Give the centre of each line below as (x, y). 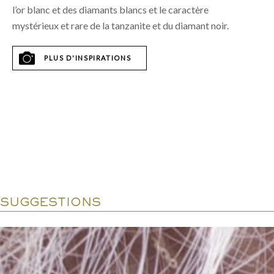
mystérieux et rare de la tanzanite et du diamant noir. (120, 25)
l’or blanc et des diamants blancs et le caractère (110, 9)
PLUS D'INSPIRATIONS (88, 57)
